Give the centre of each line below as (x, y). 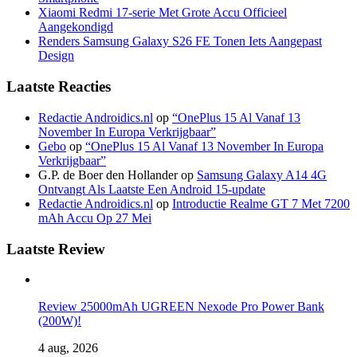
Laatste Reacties (59, 87)
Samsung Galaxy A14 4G (262, 175)
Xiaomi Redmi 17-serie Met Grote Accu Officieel (163, 13)
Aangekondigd (76, 27)
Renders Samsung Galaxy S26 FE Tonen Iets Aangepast (180, 41)
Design (56, 56)
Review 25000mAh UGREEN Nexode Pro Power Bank (181, 307)
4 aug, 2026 (68, 348)
